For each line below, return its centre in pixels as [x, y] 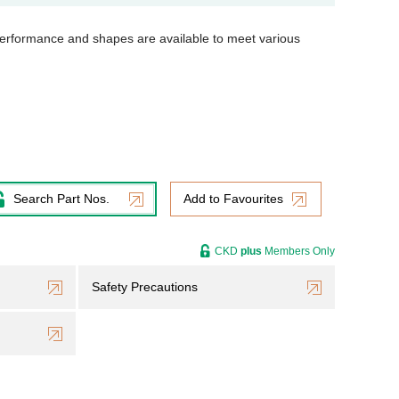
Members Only [298, 251]
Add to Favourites [233, 199]
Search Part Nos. [61, 199]
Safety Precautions [145, 287]
